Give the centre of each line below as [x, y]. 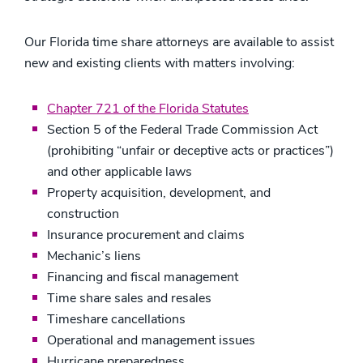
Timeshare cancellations [116, 319]
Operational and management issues [151, 340]
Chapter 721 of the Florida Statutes [148, 109]
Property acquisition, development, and [159, 193]
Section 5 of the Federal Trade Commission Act [182, 130]
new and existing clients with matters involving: [160, 63]
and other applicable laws [120, 172]
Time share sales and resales [129, 298]
